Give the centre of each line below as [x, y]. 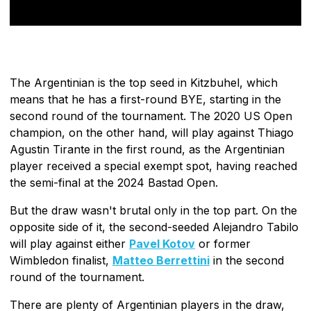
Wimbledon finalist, [61, 260]
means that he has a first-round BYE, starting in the [145, 99]
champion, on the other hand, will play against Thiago [152, 132]
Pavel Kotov [162, 243]
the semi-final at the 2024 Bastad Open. [114, 182]
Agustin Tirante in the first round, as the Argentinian [147, 149]
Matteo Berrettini [161, 260]
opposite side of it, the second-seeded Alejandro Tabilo [154, 227]
